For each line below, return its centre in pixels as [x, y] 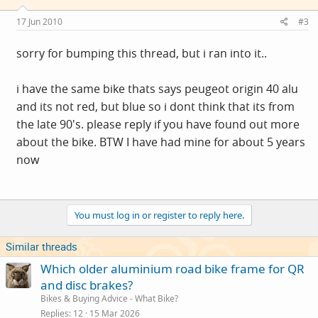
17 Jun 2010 [39, 21]
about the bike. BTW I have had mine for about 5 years [161, 142]
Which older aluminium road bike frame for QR [172, 268]
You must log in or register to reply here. [159, 215]
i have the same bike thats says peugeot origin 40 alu [157, 88]
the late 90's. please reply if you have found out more [158, 124]
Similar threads [42, 246]
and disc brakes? [87, 285]
